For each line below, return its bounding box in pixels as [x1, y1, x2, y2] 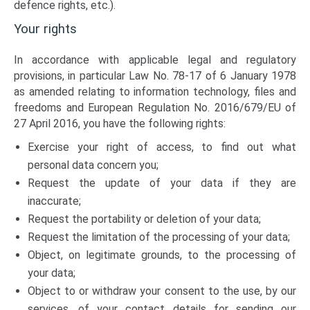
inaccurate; [28, 194, 81, 208]
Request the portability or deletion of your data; [28, 212, 261, 226]
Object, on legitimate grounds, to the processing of [28, 248, 296, 262]
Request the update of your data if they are [28, 176, 296, 190]
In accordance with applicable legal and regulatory [14, 53, 296, 66]
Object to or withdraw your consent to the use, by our [28, 284, 296, 298]
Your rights [14, 21, 77, 37]
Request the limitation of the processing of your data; [28, 230, 290, 244]
